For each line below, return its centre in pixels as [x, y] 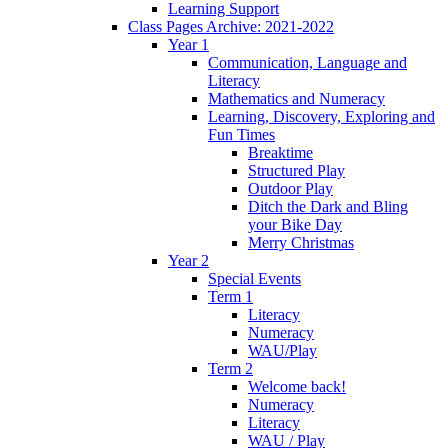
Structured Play [296, 170]
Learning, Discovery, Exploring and [321, 116]
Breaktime [280, 152]
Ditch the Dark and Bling [328, 206]
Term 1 [230, 296]
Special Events [254, 278]
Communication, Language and [307, 62]
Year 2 [188, 260]
